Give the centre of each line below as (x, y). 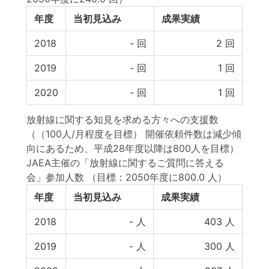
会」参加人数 (55, 177)
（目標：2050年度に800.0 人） (157, 177)
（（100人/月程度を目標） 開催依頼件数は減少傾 (134, 134)
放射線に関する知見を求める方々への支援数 (122, 119)
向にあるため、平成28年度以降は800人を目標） (133, 148)
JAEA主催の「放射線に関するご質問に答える (125, 163)
